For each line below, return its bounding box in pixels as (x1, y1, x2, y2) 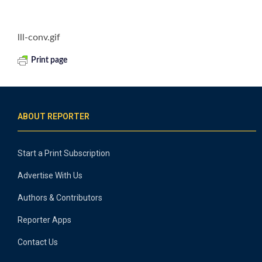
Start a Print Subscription (18, 149, 110, 158)
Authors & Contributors (18, 193, 102, 203)
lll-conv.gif (18, 33, 60, 43)
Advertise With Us (18, 171, 82, 181)
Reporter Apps (18, 215, 71, 225)
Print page (31, 56, 67, 65)
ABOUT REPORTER (18, 112, 89, 122)
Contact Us (18, 237, 58, 247)
